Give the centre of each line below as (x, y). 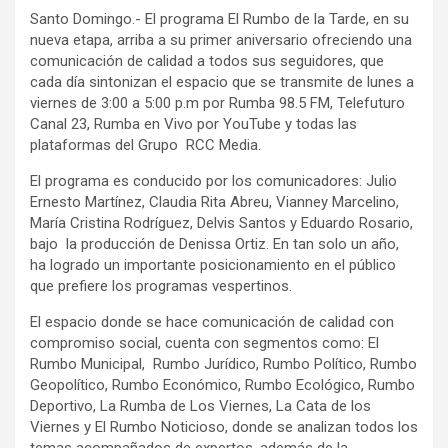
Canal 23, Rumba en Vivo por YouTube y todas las (193, 123)
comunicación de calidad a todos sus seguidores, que (207, 60)
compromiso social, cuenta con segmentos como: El (204, 342)
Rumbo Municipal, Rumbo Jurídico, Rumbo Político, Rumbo (223, 363)
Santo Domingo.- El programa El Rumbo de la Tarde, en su (219, 18)
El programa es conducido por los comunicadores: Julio (213, 180)
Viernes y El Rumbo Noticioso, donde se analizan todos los (224, 426)
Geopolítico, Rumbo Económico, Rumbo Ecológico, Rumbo (222, 384)
